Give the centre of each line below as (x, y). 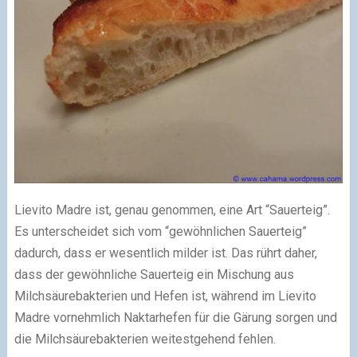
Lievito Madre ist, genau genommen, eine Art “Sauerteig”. (172, 210)
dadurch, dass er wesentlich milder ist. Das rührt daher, (165, 253)
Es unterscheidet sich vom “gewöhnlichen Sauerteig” (160, 231)
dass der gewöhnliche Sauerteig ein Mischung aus (154, 274)
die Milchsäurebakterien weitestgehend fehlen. (145, 339)
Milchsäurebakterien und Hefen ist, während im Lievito (165, 296)
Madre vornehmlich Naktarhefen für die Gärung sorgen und (175, 317)
